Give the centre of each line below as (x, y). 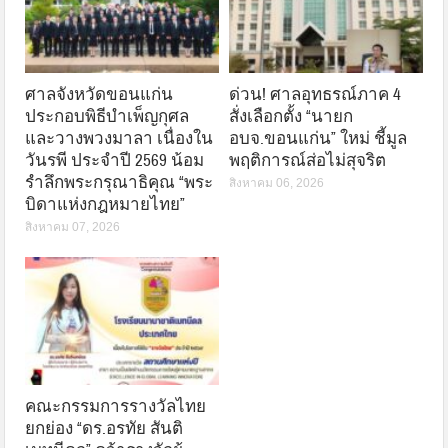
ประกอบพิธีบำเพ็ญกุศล (107, 116)
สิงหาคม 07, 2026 (73, 226)
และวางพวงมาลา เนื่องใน (119, 138)
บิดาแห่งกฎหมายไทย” (105, 204)
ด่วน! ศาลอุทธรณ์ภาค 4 (315, 94)
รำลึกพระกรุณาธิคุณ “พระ (119, 182)
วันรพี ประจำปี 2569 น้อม (115, 160)
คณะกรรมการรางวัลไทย (116, 406)
